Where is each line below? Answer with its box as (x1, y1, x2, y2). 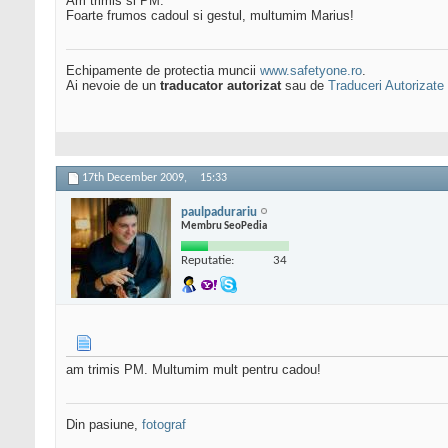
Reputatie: (181, 253, 234, 267)
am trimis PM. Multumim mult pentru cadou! (66, 362, 321, 378)
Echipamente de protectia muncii (66, 63, 260, 79)
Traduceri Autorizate (328, 78, 444, 94)
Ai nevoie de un (66, 78, 160, 94)
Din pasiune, (66, 417, 142, 433)
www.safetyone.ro (260, 63, 362, 79)
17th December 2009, (82, 172, 190, 185)
